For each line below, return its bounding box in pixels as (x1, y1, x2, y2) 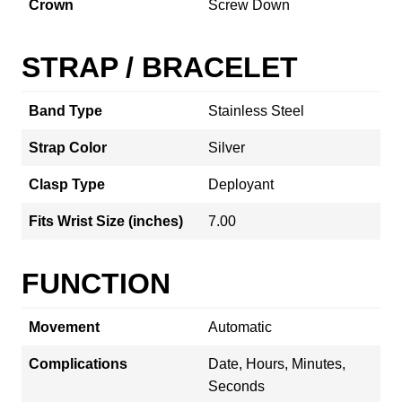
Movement (29, 319, 100, 335)
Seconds (208, 378, 265, 394)
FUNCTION (22, 267, 170, 300)
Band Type (29, 102, 102, 118)
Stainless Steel (208, 102, 304, 118)
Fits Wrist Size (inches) (29, 213, 183, 229)
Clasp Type (29, 176, 105, 192)
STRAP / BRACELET (22, 50, 298, 83)
